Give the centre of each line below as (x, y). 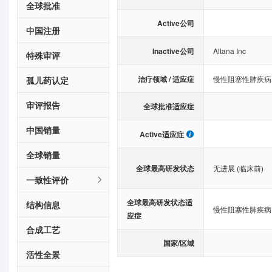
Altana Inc (229, 51)
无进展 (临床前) (238, 168)
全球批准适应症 (168, 106)
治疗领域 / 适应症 (166, 79)
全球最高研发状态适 (160, 202)
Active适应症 (161, 134)
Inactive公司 (173, 51)
